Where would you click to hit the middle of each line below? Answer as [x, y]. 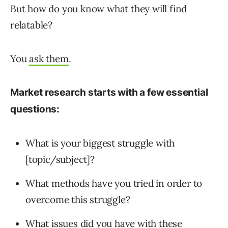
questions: [35, 109]
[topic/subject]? [60, 160]
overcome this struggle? [78, 200]
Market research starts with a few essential [109, 93]
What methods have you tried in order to [114, 183]
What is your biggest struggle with [100, 143]
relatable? [32, 25]
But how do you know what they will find [99, 9]
